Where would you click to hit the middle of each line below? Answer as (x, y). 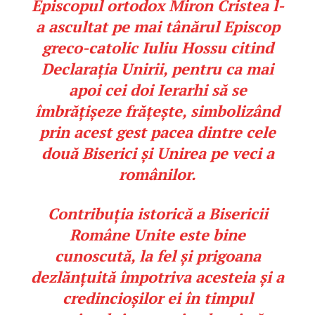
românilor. (157, 174)
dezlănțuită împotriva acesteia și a (157, 277)
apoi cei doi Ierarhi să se (157, 90)
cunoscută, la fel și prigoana (157, 256)
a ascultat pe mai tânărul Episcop (157, 27)
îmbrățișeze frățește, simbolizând (157, 111)
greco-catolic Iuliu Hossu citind (157, 48)
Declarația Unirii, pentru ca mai (157, 69)
